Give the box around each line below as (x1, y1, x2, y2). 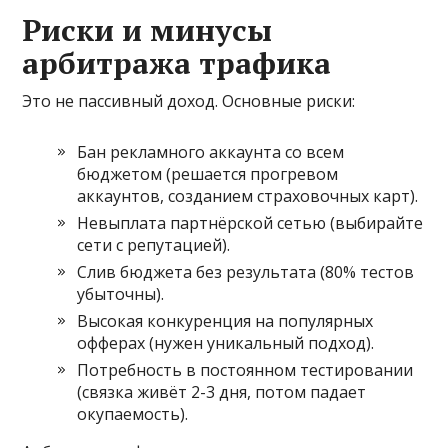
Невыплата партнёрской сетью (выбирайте (77, 211, 424, 234)
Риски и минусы (22, 9, 273, 50)
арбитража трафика (22, 42, 332, 83)
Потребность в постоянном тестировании (77, 358, 414, 381)
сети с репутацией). (77, 233, 231, 256)
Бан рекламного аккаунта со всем (77, 140, 345, 163)
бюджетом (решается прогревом (77, 162, 339, 185)
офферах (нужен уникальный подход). (77, 331, 375, 354)
